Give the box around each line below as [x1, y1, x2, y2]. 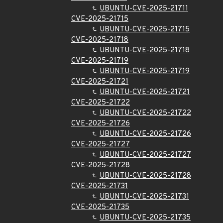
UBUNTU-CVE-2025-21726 [100, 129, 191, 139]
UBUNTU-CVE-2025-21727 [100, 150, 191, 160]
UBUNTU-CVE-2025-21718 [100, 46, 190, 55]
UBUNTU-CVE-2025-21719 [100, 67, 190, 76]
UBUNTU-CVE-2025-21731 [100, 192, 189, 202]
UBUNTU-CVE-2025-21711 [100, 4, 188, 13]
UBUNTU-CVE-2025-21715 [100, 25, 190, 34]
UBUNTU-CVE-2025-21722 [100, 109, 191, 118]
